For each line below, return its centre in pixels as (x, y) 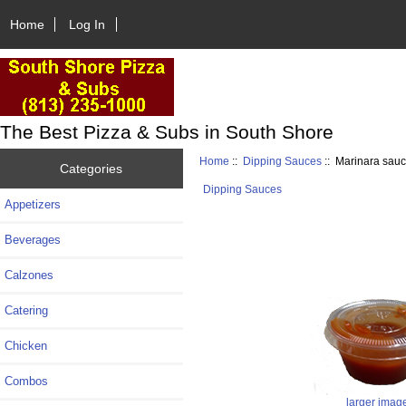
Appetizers (33, 204)
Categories (92, 168)
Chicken (26, 345)
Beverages (33, 239)
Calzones (29, 275)
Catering (26, 310)
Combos (26, 381)
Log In (87, 24)
